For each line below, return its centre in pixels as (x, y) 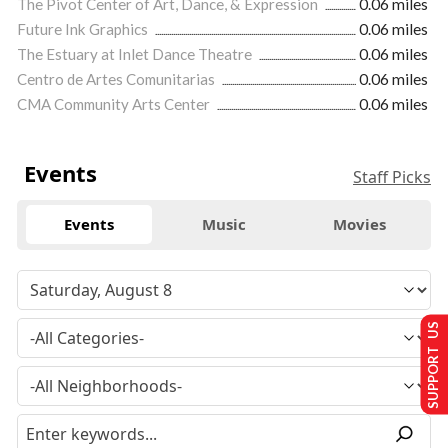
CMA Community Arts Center (115, 103)
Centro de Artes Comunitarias (117, 78)
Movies (359, 224)
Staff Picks (392, 176)
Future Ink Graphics (84, 28)
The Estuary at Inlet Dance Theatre (136, 53)
